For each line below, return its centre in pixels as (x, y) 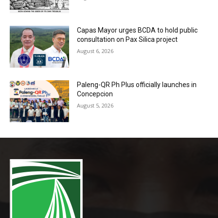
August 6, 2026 (95, 51)
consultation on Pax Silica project (127, 40)
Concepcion (95, 94)
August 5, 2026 (95, 106)
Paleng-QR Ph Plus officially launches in (137, 85)
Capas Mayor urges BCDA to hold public (137, 30)
